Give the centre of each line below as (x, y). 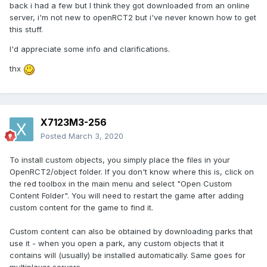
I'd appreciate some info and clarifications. (90, 49)
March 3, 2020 (96, 136)
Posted (55, 136)
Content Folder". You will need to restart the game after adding (127, 196)
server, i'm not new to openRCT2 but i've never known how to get (133, 18)
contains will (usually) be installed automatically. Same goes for (128, 255)
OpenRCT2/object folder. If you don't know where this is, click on (132, 172)
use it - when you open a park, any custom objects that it (117, 243)
